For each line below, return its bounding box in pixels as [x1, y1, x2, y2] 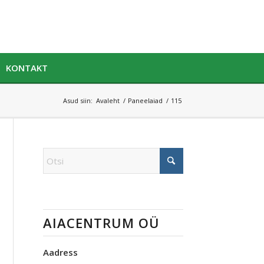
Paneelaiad [128, 96, 163, 105]
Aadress [43, 246, 78, 258]
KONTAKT [6, 62, 48, 74]
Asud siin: [63, 96, 93, 105]
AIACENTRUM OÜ [43, 214, 160, 232]
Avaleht [96, 96, 120, 105]
